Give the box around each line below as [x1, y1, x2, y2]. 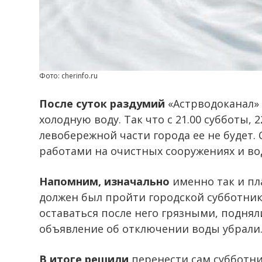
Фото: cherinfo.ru [39, 71, 98, 81]
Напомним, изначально [39, 174, 170, 188]
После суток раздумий [39, 96, 165, 111]
